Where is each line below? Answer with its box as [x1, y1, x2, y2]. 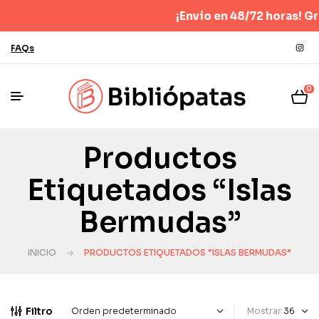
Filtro [26, 305, 53, 318]
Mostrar [247, 305, 281, 316]
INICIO [28, 247, 56, 258]
